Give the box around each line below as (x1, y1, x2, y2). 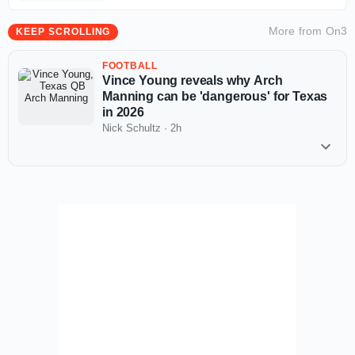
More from (269, 24, 326, 37)
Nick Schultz (102, 121, 161, 134)
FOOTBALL (102, 59, 158, 71)
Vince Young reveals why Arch (102, 73, 283, 87)
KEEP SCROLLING (16, 25, 111, 37)
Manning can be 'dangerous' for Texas (102, 89, 328, 103)
